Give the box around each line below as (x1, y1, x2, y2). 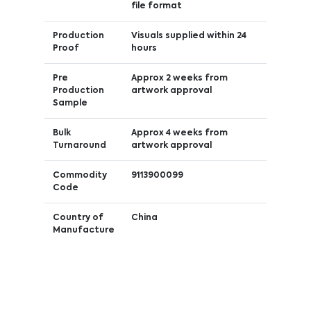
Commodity (52, 171, 107, 180)
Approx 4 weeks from (131, 128, 228, 137)
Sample (52, 99, 87, 108)
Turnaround (52, 141, 106, 150)
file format (131, 1, 182, 10)
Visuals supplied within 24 (131, 31, 246, 40)
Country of (52, 213, 103, 222)
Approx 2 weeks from (131, 74, 228, 83)
